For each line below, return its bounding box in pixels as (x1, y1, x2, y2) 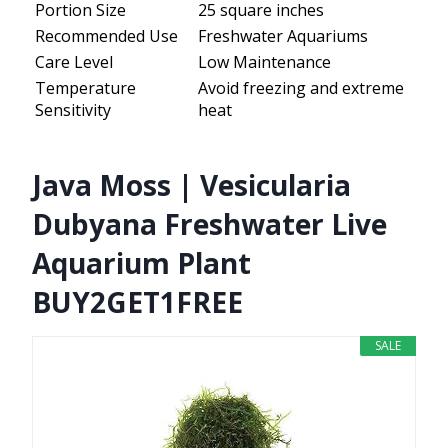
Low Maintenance (198, 51, 331, 74)
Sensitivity (35, 99, 111, 122)
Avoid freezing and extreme (198, 77, 404, 100)
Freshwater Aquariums (198, 25, 368, 48)
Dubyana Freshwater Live (32, 205, 387, 244)
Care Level (35, 51, 113, 74)
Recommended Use (35, 25, 178, 48)
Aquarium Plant (32, 244, 251, 283)
